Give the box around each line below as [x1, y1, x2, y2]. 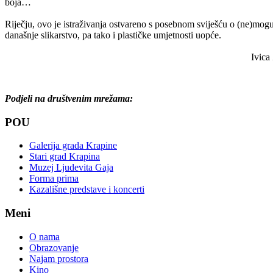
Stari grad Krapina [29, 151, 100, 162]
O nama [29, 231, 60, 242]
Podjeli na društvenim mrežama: [5, 93, 133, 104]
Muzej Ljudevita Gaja [29, 162, 113, 173]
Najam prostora [29, 253, 88, 264]
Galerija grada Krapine [29, 140, 117, 151]
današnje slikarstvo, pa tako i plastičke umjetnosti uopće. [5, 29, 221, 40]
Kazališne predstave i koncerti [29, 184, 144, 195]
